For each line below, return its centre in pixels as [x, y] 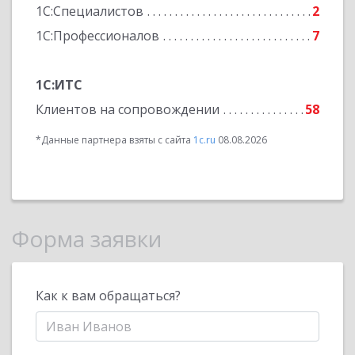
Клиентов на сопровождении [128, 109]
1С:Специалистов [90, 11]
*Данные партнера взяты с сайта [115, 140]
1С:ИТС [59, 85]
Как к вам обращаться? [108, 296]
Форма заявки [87, 239]
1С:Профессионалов [97, 36]
